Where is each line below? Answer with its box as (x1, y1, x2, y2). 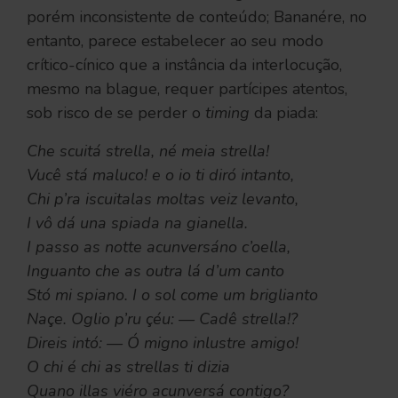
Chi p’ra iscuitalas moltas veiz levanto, (27, 187, 298, 210)
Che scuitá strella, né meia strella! (27, 139, 269, 162)
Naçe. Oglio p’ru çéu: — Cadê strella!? (27, 307, 298, 330)
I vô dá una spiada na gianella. (27, 211, 248, 234)
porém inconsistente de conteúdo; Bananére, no (27, 5, 367, 28)
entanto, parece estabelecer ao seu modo (27, 29, 323, 52)
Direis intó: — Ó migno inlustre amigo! (27, 331, 298, 354)
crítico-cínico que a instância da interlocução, (27, 53, 342, 76)
